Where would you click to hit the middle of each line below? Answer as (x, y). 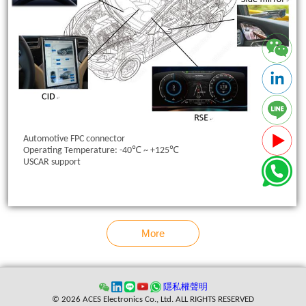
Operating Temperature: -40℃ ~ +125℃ (101, 150)
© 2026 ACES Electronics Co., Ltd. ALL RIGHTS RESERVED (153, 299)
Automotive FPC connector (74, 139)
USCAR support (52, 162)
